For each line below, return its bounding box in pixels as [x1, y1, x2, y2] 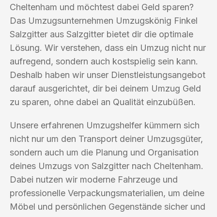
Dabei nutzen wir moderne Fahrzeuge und [10, 174, 178, 185]
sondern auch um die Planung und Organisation [10, 147, 199, 157]
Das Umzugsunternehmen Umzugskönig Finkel [10, 15, 198, 26]
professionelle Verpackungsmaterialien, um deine [10, 187, 204, 198]
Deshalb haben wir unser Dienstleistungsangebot [10, 69, 205, 80]
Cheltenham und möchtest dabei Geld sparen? [10, 1, 194, 12]
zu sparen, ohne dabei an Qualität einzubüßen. [10, 96, 196, 107]
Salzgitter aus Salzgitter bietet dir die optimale [10, 29, 193, 39]
